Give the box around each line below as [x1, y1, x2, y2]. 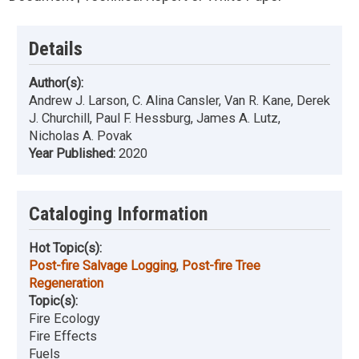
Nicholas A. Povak [29, 128, 132, 144]
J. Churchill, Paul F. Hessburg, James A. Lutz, [29, 111, 280, 127]
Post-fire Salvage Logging [29, 258, 176, 274]
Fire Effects [29, 329, 97, 345]
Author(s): [29, 75, 83, 91]
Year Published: [29, 146, 119, 162]
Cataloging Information [29, 203, 208, 226]
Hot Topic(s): [29, 240, 102, 256]
